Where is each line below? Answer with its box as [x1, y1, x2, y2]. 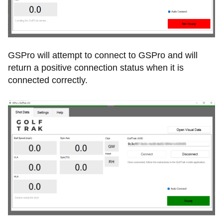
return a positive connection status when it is [8, 62, 184, 73]
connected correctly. [8, 75, 88, 85]
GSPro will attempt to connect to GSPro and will [8, 50, 198, 60]
